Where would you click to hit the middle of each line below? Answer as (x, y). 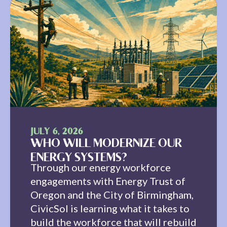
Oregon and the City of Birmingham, (112, 194)
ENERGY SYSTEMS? (79, 158)
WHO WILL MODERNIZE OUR (106, 144)
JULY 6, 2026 (57, 132)
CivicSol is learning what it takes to (110, 208)
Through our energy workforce (101, 167)
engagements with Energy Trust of (108, 181)
